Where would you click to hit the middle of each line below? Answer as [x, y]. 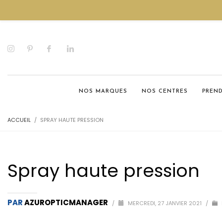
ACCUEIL [19, 120]
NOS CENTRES [165, 91]
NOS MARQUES [103, 91]
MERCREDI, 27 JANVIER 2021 [166, 203]
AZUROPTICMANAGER [67, 202]
